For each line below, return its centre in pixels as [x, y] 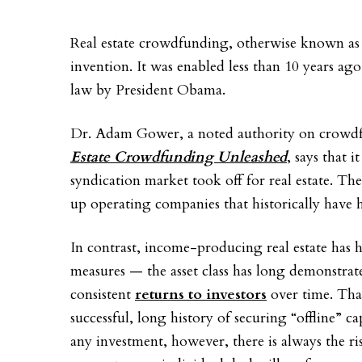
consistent [103, 294]
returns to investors [201, 294]
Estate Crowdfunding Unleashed [179, 157]
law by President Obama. [148, 90]
